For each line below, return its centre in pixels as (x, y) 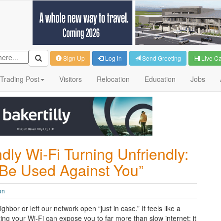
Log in (113, 58)
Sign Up (73, 58)
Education (160, 79)
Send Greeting (161, 58)
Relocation (113, 79)
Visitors (71, 79)
